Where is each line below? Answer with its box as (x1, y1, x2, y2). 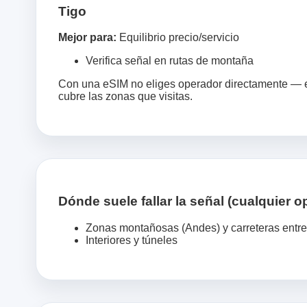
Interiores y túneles (86, 234, 177, 246)
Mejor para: (58, 32, 116, 44)
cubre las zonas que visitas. (58, 90, 193, 103)
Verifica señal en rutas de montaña (86, 55, 254, 67)
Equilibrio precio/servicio (116, 32, 239, 44)
